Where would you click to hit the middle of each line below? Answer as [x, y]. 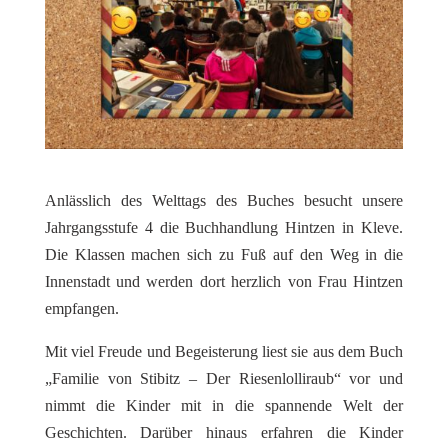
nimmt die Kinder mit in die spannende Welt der [224, 405]
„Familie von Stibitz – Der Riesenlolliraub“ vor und [224, 378]
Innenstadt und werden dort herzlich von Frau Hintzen [224, 281]
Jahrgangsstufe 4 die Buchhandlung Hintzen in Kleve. [224, 227]
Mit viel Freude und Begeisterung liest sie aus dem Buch [224, 351]
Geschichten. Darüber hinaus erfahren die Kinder [224, 432]
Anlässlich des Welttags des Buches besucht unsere [224, 200]
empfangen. [81, 308]
